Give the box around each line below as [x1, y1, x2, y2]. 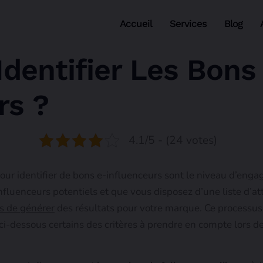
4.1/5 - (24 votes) [128, 133, 217, 148]
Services [170, 18, 207, 29]
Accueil [120, 18, 153, 29]
